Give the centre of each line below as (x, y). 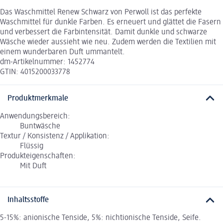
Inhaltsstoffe (28, 200)
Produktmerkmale (38, 98)
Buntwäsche (40, 126)
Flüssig (32, 146)
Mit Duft (33, 166)
